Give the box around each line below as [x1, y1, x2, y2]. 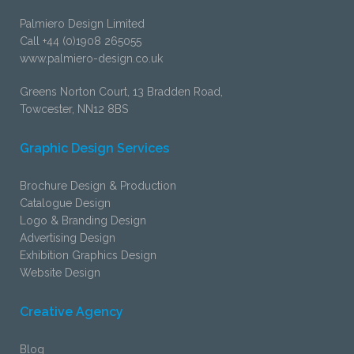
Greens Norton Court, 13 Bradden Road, [20, 85, 223, 98]
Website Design [20, 266, 100, 279]
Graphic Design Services [20, 141, 169, 156]
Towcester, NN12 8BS [20, 102, 128, 115]
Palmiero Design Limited [20, 17, 145, 30]
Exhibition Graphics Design [20, 249, 156, 262]
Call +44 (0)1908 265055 [20, 34, 141, 47]
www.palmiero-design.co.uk [20, 51, 163, 65]
